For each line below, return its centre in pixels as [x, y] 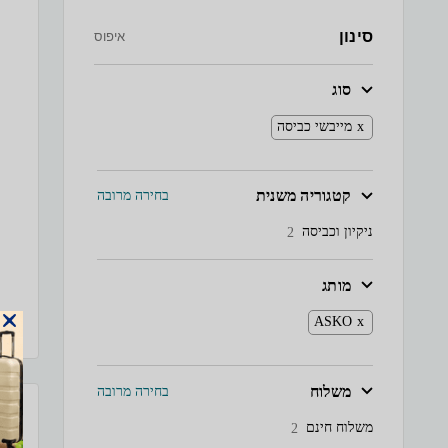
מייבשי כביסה [314, 126]
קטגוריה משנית [303, 196]
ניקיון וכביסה [337, 232]
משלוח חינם [339, 427]
